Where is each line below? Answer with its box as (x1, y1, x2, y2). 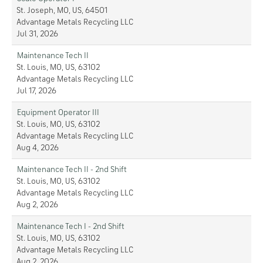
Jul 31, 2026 (16, 30, 58, 38)
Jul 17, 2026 (16, 87, 56, 95)
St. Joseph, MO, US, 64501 (16, 6, 107, 15)
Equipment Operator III (17, 109, 99, 117)
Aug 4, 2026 (16, 144, 59, 152)
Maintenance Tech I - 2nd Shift (17, 222, 124, 231)
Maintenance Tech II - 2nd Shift (17, 166, 127, 174)
